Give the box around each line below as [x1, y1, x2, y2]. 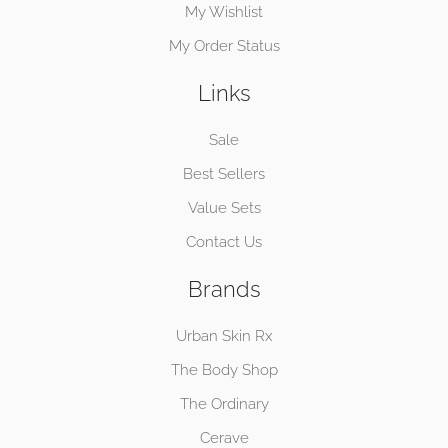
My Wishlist [185, 3, 263, 22]
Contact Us [186, 233, 262, 252]
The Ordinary [179, 395, 269, 414]
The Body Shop [170, 361, 278, 380]
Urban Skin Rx [176, 327, 272, 346]
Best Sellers [183, 165, 265, 184]
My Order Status [168, 37, 280, 56]
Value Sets [187, 199, 261, 218]
